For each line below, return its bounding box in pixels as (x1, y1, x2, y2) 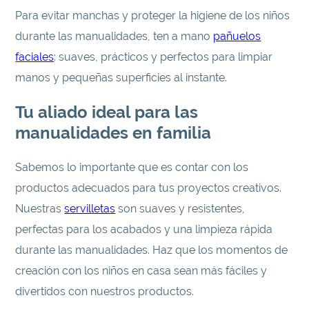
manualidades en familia (15, 122, 212, 143)
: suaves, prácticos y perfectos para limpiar (54, 50, 273, 63)
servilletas (64, 201, 116, 215)
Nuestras (15, 201, 65, 215)
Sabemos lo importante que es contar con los (15, 160, 249, 174)
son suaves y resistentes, (115, 201, 246, 215)
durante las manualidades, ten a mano (15, 29, 214, 43)
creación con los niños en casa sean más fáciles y (15, 263, 268, 277)
